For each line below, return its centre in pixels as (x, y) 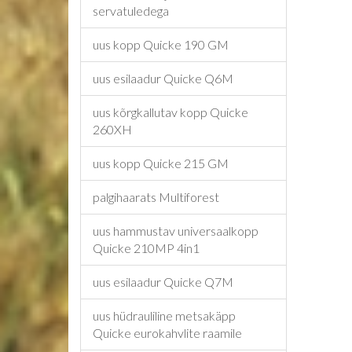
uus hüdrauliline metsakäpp (164, 315)
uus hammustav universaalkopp (176, 231)
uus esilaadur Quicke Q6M (163, 78)
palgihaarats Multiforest (156, 197)
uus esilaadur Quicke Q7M (163, 282)
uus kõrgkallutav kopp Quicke (170, 112)
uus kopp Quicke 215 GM (161, 163)
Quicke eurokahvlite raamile (167, 333)
